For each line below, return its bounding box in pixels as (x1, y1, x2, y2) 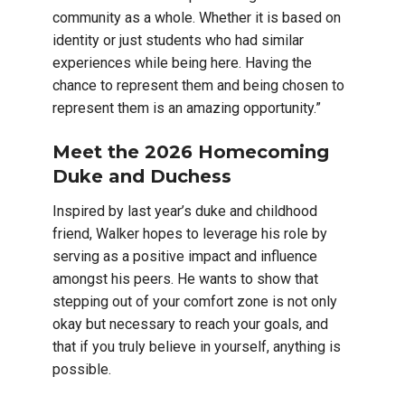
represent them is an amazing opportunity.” (52, 99, 325, 117)
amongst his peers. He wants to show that (52, 269, 318, 287)
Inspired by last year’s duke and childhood (52, 202, 317, 220)
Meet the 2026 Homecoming (52, 140, 329, 163)
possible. (52, 360, 118, 378)
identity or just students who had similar (52, 31, 304, 49)
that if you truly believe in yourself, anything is (52, 337, 341, 355)
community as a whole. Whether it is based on (52, 8, 341, 26)
